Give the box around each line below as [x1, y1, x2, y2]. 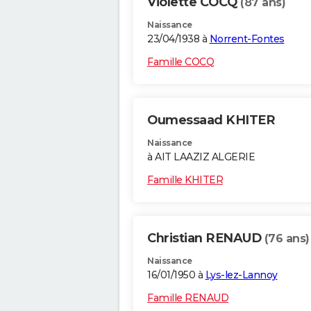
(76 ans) [264, 232, 310, 246]
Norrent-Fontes [209, 33, 285, 46]
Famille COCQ [147, 56, 214, 69]
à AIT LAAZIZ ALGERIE [147, 151, 255, 164]
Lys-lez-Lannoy [205, 269, 278, 282]
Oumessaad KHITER [147, 112, 275, 128]
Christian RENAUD [147, 230, 264, 246]
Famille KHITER [147, 174, 223, 187]
